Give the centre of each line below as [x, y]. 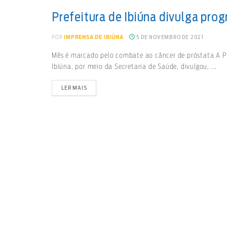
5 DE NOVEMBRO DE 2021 [169, 37]
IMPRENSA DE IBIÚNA [94, 37]
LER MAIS [74, 88]
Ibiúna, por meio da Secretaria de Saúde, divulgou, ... [135, 67]
